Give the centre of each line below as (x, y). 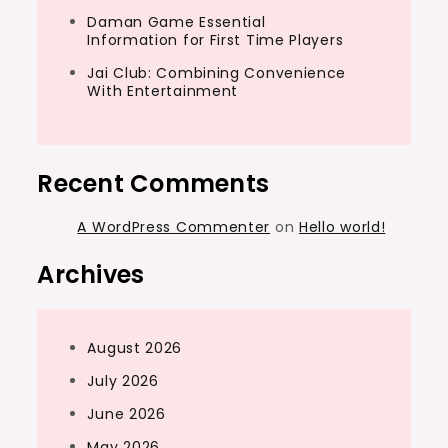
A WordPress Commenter (174, 227)
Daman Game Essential (176, 22)
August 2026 (135, 348)
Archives (91, 274)
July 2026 (123, 381)
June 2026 (126, 414)
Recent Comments (153, 183)
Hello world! (342, 227)
